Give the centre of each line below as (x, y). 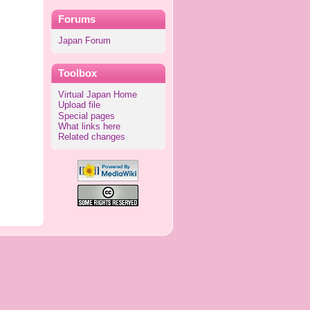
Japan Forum (84, 40)
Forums (76, 19)
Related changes (91, 137)
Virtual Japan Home (97, 95)
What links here (89, 126)
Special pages (86, 116)
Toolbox (77, 74)
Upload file (79, 106)
